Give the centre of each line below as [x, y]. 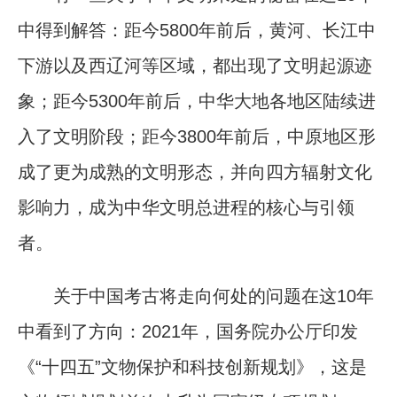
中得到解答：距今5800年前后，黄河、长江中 [197, 30]
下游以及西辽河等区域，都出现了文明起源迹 [195, 65]
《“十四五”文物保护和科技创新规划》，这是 [192, 366]
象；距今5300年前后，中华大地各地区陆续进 [197, 101]
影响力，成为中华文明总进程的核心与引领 [186, 207]
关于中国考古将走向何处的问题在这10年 [196, 296]
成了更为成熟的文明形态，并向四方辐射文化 [195, 171]
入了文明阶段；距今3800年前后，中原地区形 [197, 136]
